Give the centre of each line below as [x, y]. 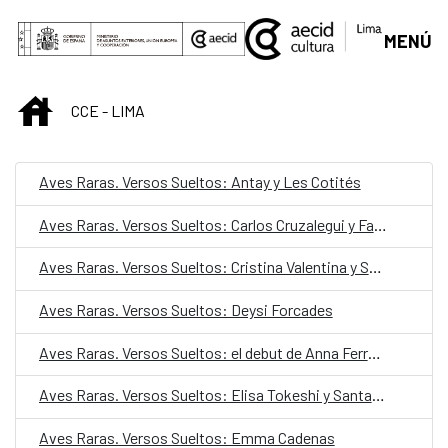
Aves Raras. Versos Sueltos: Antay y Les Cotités [199, 182]
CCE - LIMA [108, 111]
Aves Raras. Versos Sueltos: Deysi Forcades [185, 310]
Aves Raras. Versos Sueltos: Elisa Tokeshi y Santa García [378, 395]
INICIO [72, 107]
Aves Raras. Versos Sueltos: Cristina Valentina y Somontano [375, 267]
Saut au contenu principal [107, 21]
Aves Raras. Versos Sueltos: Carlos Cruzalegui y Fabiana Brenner [380, 224]
